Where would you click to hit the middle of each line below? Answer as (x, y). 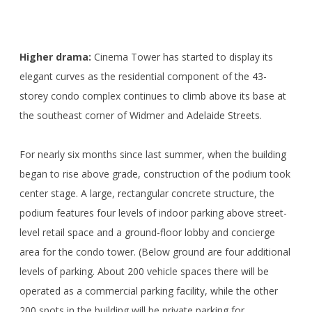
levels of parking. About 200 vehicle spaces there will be (144, 271)
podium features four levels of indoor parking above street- (153, 212)
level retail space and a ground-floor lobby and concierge (147, 232)
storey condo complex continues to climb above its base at (153, 95)
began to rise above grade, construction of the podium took (155, 173)
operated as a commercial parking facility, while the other (149, 290)
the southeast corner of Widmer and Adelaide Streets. (141, 115)
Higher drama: (55, 56)
